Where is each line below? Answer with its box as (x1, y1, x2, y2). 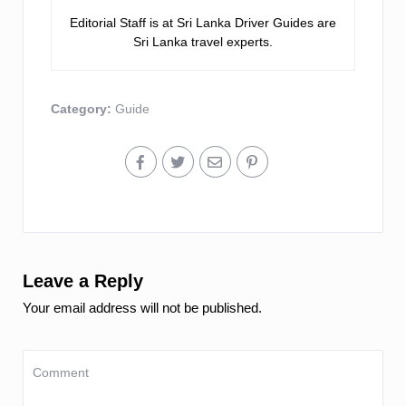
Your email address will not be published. (23, 300, 262, 316)
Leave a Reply (23, 271, 143, 292)
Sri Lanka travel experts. (133, 34, 273, 50)
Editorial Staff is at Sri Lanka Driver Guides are (70, 15, 336, 31)
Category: (51, 101, 115, 117)
